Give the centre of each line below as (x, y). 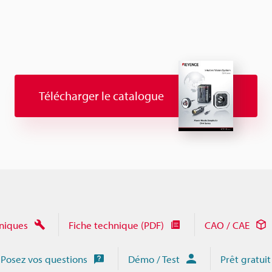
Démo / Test (154, 259)
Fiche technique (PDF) (116, 225)
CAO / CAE (227, 225)
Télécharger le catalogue (101, 95)
